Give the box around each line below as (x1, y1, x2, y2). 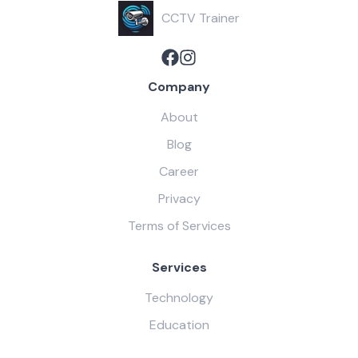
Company (148, 78, 210, 96)
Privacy (157, 190, 201, 208)
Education (149, 316, 209, 334)
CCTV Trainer (161, 10, 240, 27)
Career (159, 163, 199, 181)
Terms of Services (127, 217, 231, 235)
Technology (145, 289, 213, 307)
